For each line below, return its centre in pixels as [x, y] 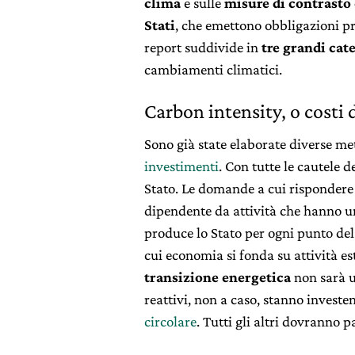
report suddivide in [203, 47]
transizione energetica [218, 277]
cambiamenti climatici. [213, 69]
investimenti [181, 166]
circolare [170, 321]
